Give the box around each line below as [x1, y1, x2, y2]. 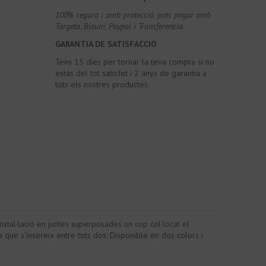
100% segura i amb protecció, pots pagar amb [55, 9, 211, 20]
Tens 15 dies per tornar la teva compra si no [55, 56, 215, 68]
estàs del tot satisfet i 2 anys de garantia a [55, 68, 207, 79]
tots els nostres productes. [55, 79, 150, 90]
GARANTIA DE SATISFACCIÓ [55, 39, 157, 50]
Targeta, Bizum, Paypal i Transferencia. [55, 20, 185, 31]
